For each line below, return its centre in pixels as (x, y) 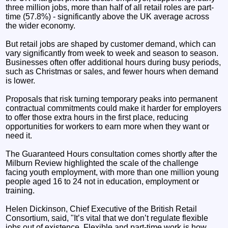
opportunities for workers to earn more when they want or (108, 126)
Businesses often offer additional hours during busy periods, (113, 62)
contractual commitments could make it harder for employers (114, 108)
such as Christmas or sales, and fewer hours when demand (112, 71)
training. (20, 190)
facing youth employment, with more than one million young (112, 172)
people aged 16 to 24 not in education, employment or (103, 181)
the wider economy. (41, 25)
